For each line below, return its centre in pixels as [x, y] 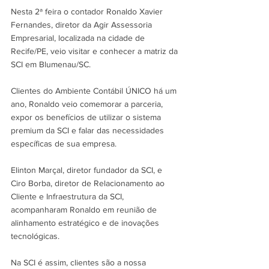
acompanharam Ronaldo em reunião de [85, 210]
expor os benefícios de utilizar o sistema [87, 117]
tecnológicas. [36, 236]
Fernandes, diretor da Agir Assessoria [83, 25]
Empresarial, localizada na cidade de [79, 38]
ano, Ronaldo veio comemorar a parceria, [88, 104]
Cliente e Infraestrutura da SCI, [68, 197]
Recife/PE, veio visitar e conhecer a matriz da [95, 51]
